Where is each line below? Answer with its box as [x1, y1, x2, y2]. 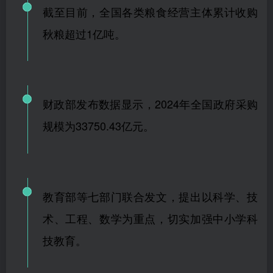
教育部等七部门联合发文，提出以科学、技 [42, 188, 258, 204]
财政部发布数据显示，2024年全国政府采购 [42, 96, 258, 112]
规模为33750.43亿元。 [42, 118, 154, 134]
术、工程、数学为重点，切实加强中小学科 [42, 210, 258, 226]
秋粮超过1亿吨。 [42, 25, 126, 41]
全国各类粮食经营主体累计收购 [99, 3, 258, 19]
